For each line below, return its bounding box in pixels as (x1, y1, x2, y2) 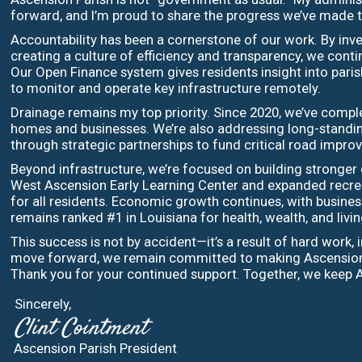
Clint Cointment (15, 313, 148, 345)
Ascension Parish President (14, 340, 178, 356)
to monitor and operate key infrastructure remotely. (11, 80, 322, 96)
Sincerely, (14, 296, 71, 312)
